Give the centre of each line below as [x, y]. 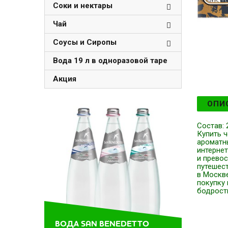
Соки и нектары [83, 6]
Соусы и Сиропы [85, 42]
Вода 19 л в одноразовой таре [110, 61]
